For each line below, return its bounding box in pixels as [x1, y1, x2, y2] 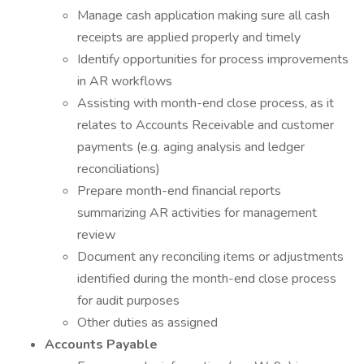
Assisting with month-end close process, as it [77, 94, 334, 112]
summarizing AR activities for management [77, 204, 317, 222]
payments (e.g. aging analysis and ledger [77, 138, 305, 156]
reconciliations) [77, 160, 160, 178]
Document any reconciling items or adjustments [77, 248, 344, 266]
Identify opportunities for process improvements [77, 50, 349, 68]
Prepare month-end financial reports [77, 182, 281, 200]
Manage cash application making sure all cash [77, 6, 330, 24]
